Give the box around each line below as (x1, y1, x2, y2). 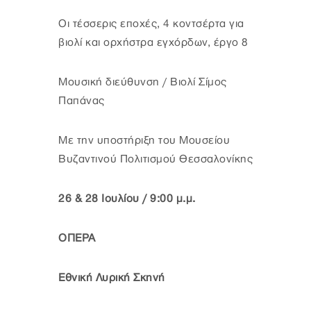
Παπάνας (58, 94, 105, 107)
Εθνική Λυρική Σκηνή (58, 271, 165, 284)
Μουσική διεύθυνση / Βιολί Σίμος (58, 76, 227, 88)
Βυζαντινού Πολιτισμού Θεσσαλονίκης (58, 153, 253, 165)
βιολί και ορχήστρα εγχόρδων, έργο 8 (58, 36, 249, 49)
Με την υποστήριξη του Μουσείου (58, 134, 230, 146)
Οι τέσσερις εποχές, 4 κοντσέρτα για (58, 17, 244, 30)
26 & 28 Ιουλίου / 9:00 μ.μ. (58, 192, 196, 205)
